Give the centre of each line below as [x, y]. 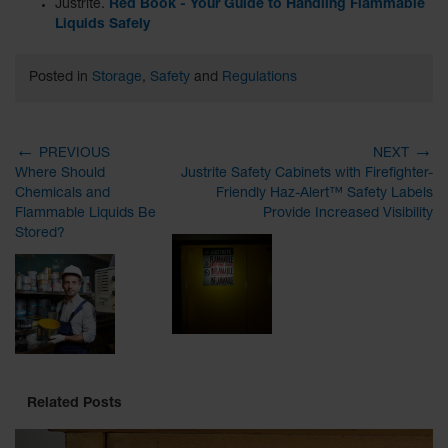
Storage [117, 77]
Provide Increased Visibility [348, 213]
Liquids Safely [102, 24]
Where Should [60, 173]
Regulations [259, 77]
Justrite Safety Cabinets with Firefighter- [307, 173]
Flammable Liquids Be [85, 213]
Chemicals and [62, 193]
